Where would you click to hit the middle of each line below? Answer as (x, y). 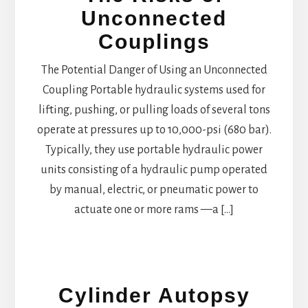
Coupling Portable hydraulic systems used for (154, 90)
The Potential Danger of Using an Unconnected (154, 70)
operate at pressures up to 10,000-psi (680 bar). (154, 130)
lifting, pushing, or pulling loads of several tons (154, 110)
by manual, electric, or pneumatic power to (154, 189)
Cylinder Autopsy (154, 295)
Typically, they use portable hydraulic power (154, 150)
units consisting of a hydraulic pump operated (154, 169)
